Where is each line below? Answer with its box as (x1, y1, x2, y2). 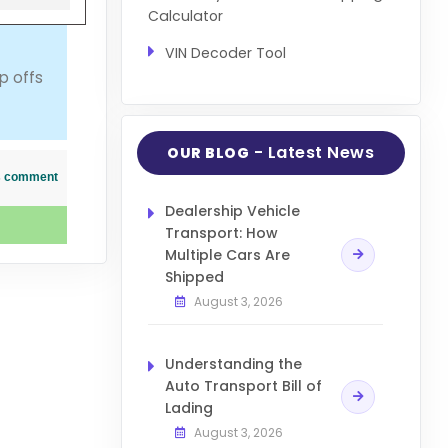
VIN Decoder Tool (164, 42, 286, 63)
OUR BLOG (167, 143, 250, 164)
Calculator (147, 5, 223, 26)
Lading (164, 398, 213, 419)
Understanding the (164, 354, 302, 375)
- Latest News (249, 141, 375, 165)
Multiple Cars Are (164, 245, 290, 266)
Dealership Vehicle (164, 201, 300, 222)
